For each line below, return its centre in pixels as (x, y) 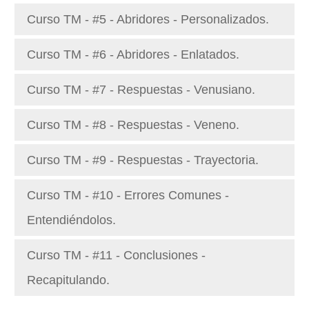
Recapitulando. (68, 280)
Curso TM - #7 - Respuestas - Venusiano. (141, 90)
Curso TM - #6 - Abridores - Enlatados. (133, 54)
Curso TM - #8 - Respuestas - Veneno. (133, 125)
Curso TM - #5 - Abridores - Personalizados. (148, 19)
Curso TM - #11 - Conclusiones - (116, 255)
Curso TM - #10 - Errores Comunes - (128, 195)
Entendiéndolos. (71, 220)
